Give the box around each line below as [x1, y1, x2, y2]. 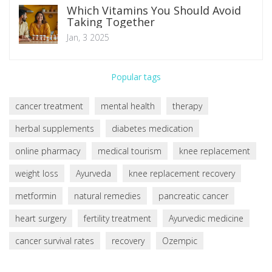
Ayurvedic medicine [169, 212, 243, 224]
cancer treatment [15, 100, 83, 112]
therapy [172, 100, 202, 112]
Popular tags [111, 71, 161, 83]
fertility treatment [84, 212, 151, 224]
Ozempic [162, 235, 197, 246]
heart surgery [15, 212, 66, 224]
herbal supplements [15, 123, 94, 134]
